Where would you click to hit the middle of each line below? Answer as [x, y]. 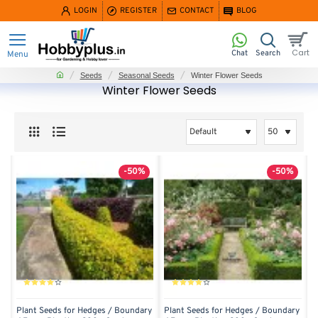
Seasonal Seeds [146, 75]
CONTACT [197, 10]
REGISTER [138, 10]
